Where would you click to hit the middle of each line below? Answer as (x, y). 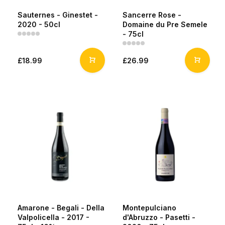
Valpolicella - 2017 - (53, 217)
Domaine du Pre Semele (165, 24)
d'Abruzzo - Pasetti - (159, 217)
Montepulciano (149, 208)
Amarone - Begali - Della (61, 208)
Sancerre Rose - (152, 15)
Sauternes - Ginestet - (58, 15)
